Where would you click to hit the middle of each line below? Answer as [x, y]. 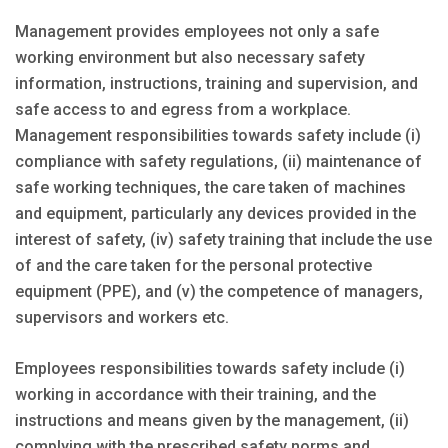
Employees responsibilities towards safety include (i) [210, 368]
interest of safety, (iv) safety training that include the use [223, 239]
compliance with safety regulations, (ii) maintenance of [218, 161]
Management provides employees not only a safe [197, 31]
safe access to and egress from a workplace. [183, 109]
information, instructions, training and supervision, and [216, 83]
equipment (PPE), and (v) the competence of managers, [219, 291]
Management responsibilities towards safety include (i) [218, 135]
